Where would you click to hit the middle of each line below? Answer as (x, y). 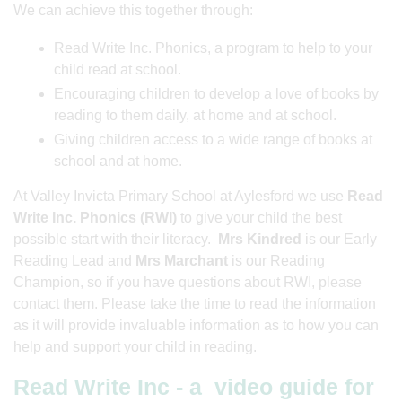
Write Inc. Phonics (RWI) (95, 218)
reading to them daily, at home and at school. (195, 115)
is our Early (339, 239)
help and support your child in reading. (135, 347)
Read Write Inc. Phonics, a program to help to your (213, 48)
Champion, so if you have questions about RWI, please (188, 282)
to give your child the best (259, 218)
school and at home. (118, 161)
